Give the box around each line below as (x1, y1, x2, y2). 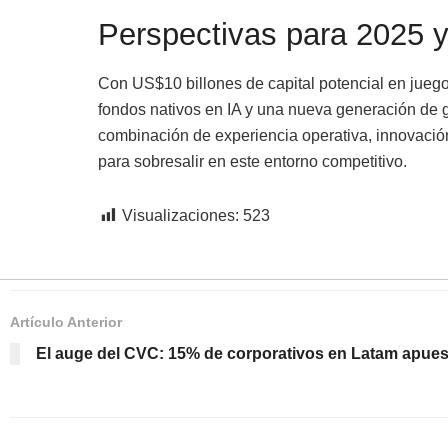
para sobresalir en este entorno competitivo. (97, 153, 407, 171)
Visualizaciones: (121, 207, 239, 225)
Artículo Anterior (10, 314, 122, 331)
